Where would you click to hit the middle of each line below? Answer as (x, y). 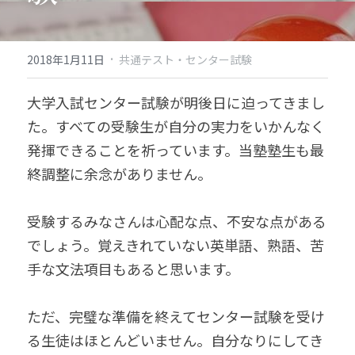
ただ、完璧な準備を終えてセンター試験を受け (176, 316)
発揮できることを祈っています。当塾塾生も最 (176, 150)
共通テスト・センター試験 (185, 59)
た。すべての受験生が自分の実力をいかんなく (176, 126)
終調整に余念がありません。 (119, 174)
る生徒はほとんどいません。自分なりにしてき (175, 340)
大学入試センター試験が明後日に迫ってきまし (176, 102)
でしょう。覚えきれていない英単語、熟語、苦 (176, 245)
